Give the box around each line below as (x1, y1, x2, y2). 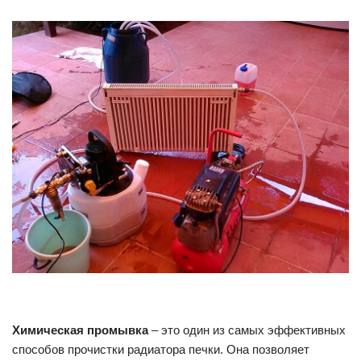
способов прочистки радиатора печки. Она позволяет (12, 342, 309, 357)
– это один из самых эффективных (148, 323, 346, 338)
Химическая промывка (12, 323, 148, 338)
